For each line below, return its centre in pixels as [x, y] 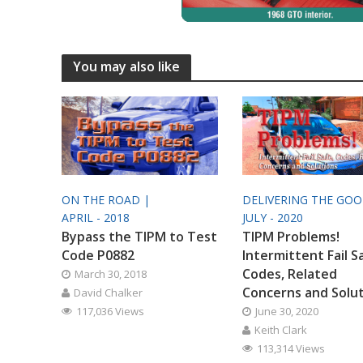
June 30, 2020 [286, 311]
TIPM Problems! [290, 236]
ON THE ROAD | [107, 199]
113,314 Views [290, 348]
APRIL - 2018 [95, 217]
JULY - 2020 [272, 217]
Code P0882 [98, 255]
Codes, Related [289, 273]
